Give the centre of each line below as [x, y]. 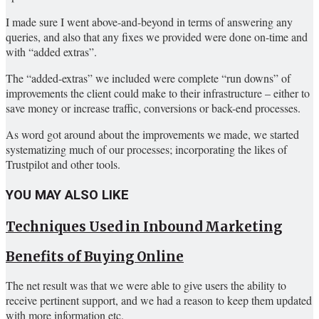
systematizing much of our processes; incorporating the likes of [146, 150]
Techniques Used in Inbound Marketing [144, 226]
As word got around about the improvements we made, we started [152, 135]
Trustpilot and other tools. [63, 164]
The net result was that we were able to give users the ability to [146, 286]
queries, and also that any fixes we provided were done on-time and [157, 37]
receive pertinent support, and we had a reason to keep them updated [159, 300]
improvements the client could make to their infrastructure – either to [158, 93]
